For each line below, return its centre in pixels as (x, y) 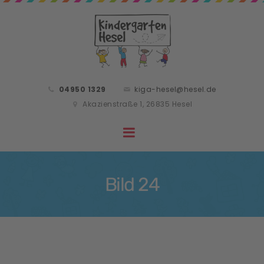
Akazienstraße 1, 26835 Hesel (138, 104)
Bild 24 (132, 184)
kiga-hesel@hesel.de (175, 89)
